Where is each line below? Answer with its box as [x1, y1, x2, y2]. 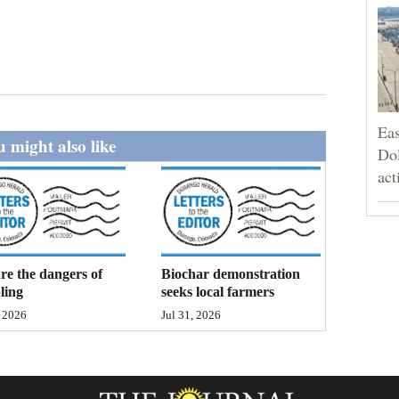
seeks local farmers [161, 283, 275, 299]
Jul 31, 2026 [161, 308, 222, 322]
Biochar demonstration [161, 265, 301, 281]
